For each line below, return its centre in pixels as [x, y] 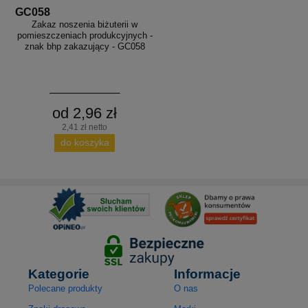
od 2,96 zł [85, 113]
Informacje [208, 274]
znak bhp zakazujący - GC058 [85, 46]
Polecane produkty [66, 289]
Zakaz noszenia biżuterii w [85, 24]
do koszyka [85, 143]
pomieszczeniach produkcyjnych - [85, 35]
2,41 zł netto [85, 127]
